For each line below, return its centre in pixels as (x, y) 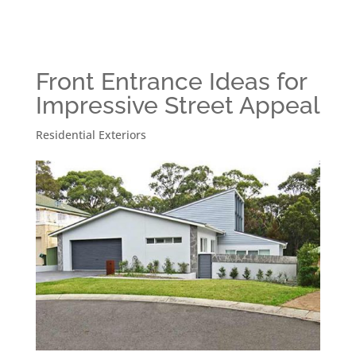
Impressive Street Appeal (178, 106)
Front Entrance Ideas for (171, 82)
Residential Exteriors (91, 135)
